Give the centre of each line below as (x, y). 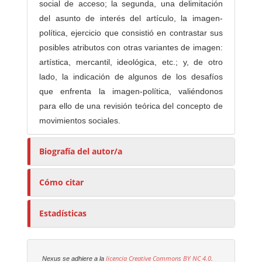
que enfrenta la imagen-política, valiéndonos (131, 92)
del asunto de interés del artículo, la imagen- (131, 18)
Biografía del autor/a (81, 151)
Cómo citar (62, 182)
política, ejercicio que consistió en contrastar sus (131, 33)
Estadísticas (63, 213)
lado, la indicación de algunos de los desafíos (131, 77)
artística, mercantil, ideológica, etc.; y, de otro (131, 62)
